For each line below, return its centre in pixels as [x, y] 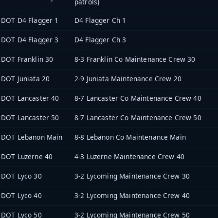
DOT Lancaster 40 [30, 98]
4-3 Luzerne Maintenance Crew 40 [129, 157]
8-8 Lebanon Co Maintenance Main [130, 137]
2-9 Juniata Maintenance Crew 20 [128, 79]
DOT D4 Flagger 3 [30, 40]
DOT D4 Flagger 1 [30, 20]
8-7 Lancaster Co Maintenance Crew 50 [138, 118]
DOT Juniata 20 [26, 79]
